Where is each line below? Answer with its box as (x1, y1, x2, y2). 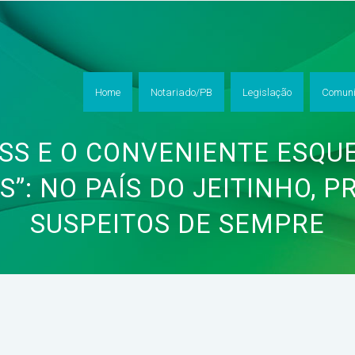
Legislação (242, 86, 292, 98)
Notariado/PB (151, 86, 212, 98)
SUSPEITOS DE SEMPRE (30, 209, 325, 239)
